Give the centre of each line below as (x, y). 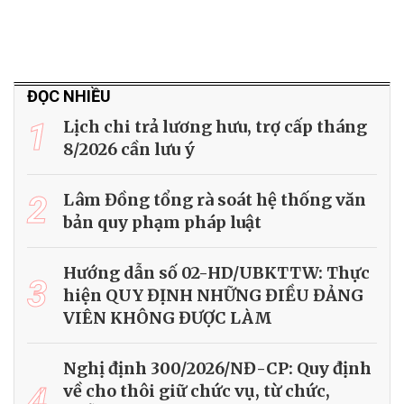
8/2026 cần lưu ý (129, 149)
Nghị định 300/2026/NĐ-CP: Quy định (217, 368)
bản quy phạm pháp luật (162, 222)
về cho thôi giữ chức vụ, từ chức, (197, 390)
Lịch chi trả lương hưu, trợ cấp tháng (215, 126)
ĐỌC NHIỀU (69, 96)
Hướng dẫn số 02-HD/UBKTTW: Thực (216, 272)
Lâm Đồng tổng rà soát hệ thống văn (215, 199)
